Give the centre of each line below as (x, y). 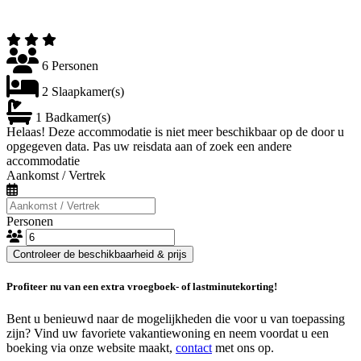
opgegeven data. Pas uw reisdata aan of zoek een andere (149, 147)
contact (194, 347)
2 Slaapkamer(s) (83, 92)
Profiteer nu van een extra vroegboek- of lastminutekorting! (142, 287)
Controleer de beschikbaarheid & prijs (100, 255)
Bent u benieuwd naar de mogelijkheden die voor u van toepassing (176, 318)
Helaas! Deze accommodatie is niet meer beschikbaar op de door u (175, 132)
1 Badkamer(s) (73, 118)
